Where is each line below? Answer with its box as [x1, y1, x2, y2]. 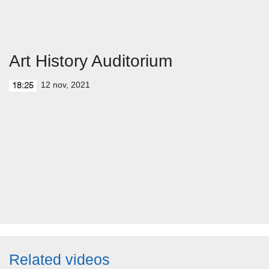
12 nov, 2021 [41, 80, 90, 89]
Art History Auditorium [9, 52, 172, 70]
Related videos [9, 251, 110, 268]
